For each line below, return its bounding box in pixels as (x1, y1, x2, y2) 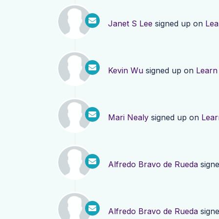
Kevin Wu (108, 66, 143, 75)
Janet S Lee (108, 19, 153, 28)
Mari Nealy (108, 112, 149, 122)
